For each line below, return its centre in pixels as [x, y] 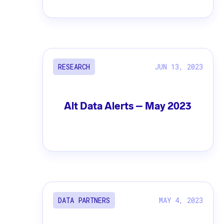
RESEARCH [74, 67]
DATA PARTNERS [84, 200]
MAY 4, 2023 [181, 200]
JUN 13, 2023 [179, 66]
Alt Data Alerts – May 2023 [128, 106]
